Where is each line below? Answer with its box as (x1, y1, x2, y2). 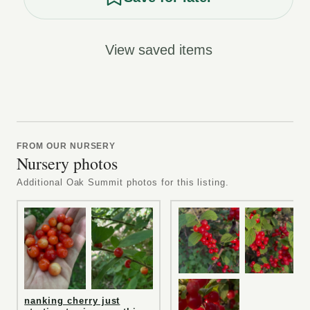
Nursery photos (17, 152, 118, 174)
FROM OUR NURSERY (17, 141, 116, 152)
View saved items (104, 42, 212, 57)
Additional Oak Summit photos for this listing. (17, 176, 230, 188)
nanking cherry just (24, 295, 120, 307)
